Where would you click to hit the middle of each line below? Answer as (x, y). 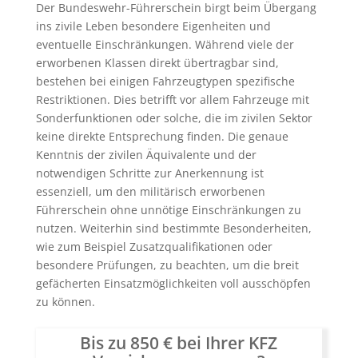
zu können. (65, 301)
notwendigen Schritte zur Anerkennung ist (149, 173)
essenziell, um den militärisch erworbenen (150, 191)
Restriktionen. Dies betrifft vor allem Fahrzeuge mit (172, 99)
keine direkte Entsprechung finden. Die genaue (162, 136)
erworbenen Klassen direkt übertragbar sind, (157, 62)
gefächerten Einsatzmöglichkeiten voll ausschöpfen (173, 283)
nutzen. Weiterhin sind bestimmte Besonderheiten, (173, 228)
